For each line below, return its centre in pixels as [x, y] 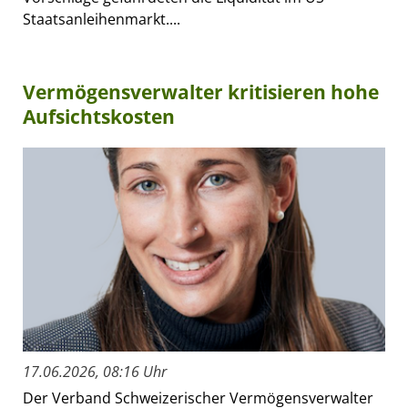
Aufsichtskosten [99, 117]
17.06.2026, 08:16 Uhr [95, 372]
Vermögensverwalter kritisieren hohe [201, 92]
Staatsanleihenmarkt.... [102, 20]
